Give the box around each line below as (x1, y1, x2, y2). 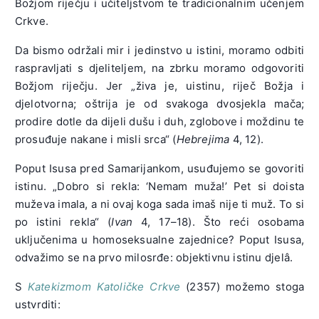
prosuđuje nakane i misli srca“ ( (14, 132, 177, 146)
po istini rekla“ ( (14, 214, 112, 229)
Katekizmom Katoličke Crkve (27, 279, 181, 293)
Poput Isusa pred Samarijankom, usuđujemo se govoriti (14, 161, 305, 175)
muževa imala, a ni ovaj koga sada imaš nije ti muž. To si (14, 197, 305, 211)
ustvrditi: (14, 297, 61, 311)
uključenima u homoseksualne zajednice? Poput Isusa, (14, 232, 305, 246)
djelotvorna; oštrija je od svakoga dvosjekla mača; (14, 96, 305, 110)
